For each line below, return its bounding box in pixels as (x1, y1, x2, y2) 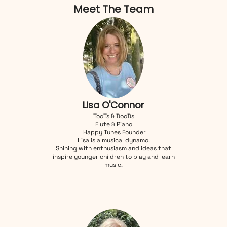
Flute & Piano (95, 120, 132, 128)
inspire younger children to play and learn (52, 152, 175, 161)
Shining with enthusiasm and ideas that (56, 144, 171, 153)
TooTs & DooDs (93, 111, 134, 120)
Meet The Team (73, 2, 154, 16)
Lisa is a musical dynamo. (77, 136, 150, 144)
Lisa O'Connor (83, 98, 144, 111)
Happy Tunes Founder (81, 128, 146, 136)
